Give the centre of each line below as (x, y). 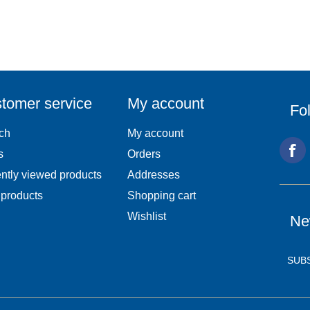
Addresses (154, 175)
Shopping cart (162, 196)
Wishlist (147, 217)
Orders (144, 154)
